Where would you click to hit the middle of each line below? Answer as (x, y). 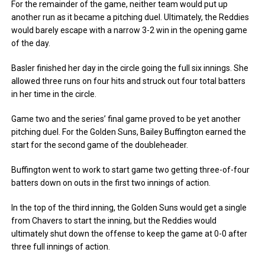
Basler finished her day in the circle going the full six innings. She (130, 68)
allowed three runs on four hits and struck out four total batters (129, 81)
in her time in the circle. (54, 94)
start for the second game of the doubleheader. (100, 145)
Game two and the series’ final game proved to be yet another (126, 119)
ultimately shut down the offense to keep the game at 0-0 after (130, 234)
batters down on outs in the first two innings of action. (111, 183)
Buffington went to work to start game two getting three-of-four (131, 170)
